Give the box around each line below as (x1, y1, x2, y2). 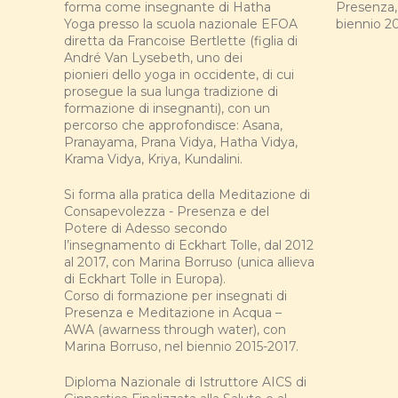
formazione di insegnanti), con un (64, 100, 270, 117)
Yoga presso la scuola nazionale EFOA (64, 16, 298, 33)
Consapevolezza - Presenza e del (64, 203, 269, 220)
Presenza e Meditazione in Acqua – (64, 305, 282, 322)
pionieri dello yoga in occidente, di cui (64, 67, 294, 84)
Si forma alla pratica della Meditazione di (64, 187, 310, 203)
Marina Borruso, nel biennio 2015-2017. (64, 338, 298, 355)
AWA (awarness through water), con (64, 322, 286, 338)
